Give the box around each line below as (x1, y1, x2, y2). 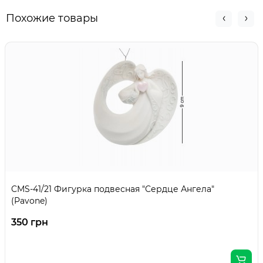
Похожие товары (6, 12, 98, 25)
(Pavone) (11, 195, 48, 207)
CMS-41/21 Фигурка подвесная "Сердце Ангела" (11, 184, 214, 195)
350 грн (11, 217, 48, 228)
